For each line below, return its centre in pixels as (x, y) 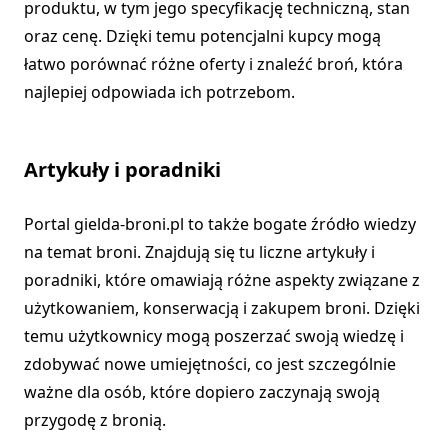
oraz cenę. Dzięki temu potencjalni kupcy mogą (202, 36)
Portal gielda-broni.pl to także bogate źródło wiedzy (220, 224)
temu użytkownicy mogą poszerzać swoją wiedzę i (214, 336)
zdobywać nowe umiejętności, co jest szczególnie (210, 364)
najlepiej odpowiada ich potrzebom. (159, 92)
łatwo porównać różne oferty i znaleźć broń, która (213, 64)
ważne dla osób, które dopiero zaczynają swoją (202, 392)
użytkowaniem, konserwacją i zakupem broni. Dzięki (222, 308)
